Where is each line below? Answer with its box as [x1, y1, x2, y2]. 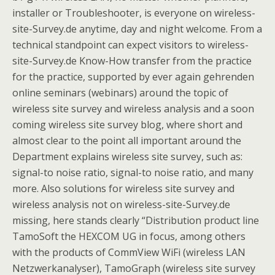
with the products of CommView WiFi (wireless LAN [12, 246, 246, 259]
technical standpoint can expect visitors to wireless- [12, 38, 249, 52]
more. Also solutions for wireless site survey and [12, 182, 234, 195]
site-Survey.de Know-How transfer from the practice [12, 54, 252, 68]
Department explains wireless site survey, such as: [12, 150, 242, 163]
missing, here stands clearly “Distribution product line [12, 214, 259, 227]
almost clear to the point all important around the [12, 134, 241, 147]
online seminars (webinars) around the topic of [12, 86, 228, 99]
